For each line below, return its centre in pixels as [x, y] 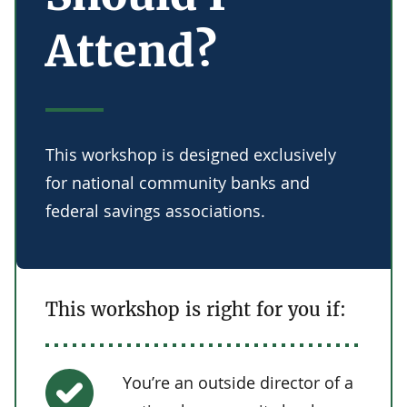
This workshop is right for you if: [196, 309]
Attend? [131, 51]
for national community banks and [178, 183]
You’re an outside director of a [238, 382]
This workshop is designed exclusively [191, 154]
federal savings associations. [155, 211]
